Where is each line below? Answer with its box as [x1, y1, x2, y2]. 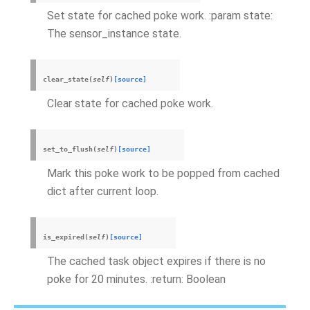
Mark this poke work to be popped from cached [47, 167, 280, 180]
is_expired [43, 233, 84, 241]
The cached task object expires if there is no [47, 255, 266, 268]
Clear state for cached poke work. [47, 97, 213, 110]
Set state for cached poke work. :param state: [47, 9, 273, 22]
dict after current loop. [47, 185, 158, 198]
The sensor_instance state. [47, 27, 181, 40]
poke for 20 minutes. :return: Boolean [47, 273, 226, 286]
